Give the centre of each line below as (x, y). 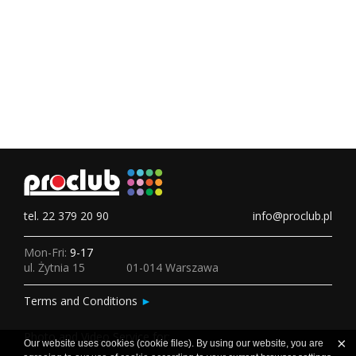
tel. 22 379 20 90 (66, 216)
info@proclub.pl (292, 216)
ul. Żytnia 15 (54, 267)
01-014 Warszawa (173, 267)
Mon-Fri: (47, 252)
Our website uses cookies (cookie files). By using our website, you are (173, 343)
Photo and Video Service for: (97, 337)
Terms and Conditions (82, 301)
